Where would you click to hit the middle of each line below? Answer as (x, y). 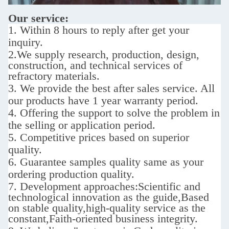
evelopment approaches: (83, 186)
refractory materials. (54, 76)
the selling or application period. (82, 125)
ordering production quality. (71, 174)
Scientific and (169, 186)
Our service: (38, 18)
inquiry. (26, 42)
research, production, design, (134, 54)
